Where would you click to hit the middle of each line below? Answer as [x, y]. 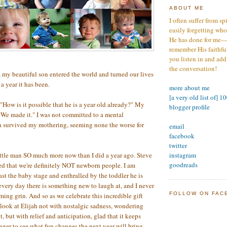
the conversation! [193, 68]
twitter [178, 145]
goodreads [183, 164]
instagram [183, 155]
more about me [190, 87]
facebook [182, 136]
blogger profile [190, 107]
